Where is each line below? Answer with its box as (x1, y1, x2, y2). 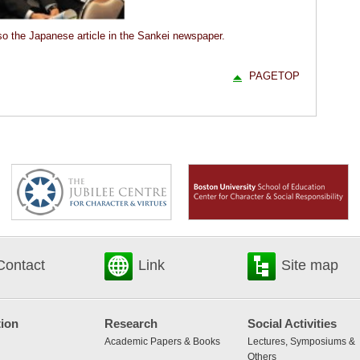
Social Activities (247, 317, 337, 331)
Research (104, 317, 157, 331)
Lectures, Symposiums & (247, 336, 355, 348)
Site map (281, 257, 338, 274)
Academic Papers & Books (104, 336, 220, 348)
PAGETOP (249, 69, 300, 82)
